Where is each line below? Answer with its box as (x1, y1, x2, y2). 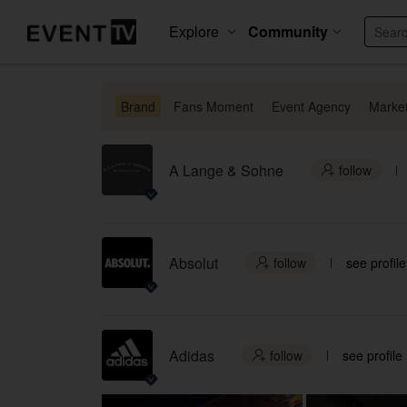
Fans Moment (173, 97, 253, 115)
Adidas (169, 344, 214, 366)
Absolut (169, 252, 218, 273)
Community (247, 21, 328, 42)
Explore (168, 21, 219, 42)
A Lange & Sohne (169, 159, 283, 181)
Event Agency (271, 97, 351, 115)
